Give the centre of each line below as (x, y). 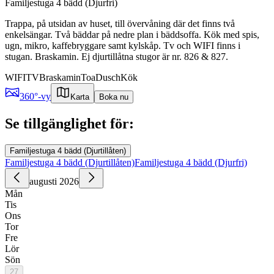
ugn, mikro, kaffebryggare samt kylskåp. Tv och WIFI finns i (123, 45)
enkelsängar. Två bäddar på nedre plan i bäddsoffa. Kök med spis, (132, 34)
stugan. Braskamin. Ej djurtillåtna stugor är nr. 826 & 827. (117, 56)
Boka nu (114, 97)
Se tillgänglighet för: (69, 123)
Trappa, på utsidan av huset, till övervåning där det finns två (120, 23)
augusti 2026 (54, 181)
